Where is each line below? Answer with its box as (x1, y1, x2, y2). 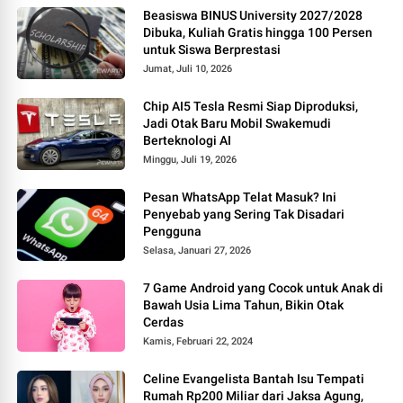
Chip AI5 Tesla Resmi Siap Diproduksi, (143, 98, 359, 113)
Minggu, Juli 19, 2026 (143, 153, 237, 166)
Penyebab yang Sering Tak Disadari (143, 206, 345, 221)
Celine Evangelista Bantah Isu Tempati (143, 371, 365, 386)
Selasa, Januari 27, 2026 (143, 244, 252, 256)
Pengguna (143, 223, 202, 238)
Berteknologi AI (143, 132, 232, 148)
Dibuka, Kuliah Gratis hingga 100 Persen (143, 24, 373, 40)
